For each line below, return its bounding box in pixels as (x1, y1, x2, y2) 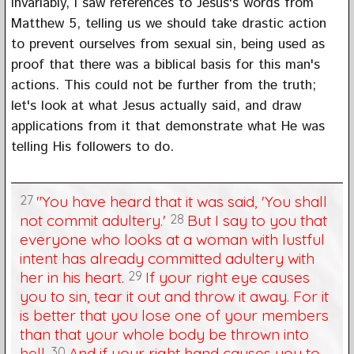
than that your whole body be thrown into (19, 324, 309, 344)
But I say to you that (186, 210, 327, 230)
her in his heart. (19, 267, 124, 287)
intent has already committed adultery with (19, 248, 314, 268)
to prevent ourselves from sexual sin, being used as (10, 33, 325, 55)
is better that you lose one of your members (19, 305, 329, 325)
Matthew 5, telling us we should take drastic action (10, 13, 326, 34)
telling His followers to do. (10, 136, 174, 157)
